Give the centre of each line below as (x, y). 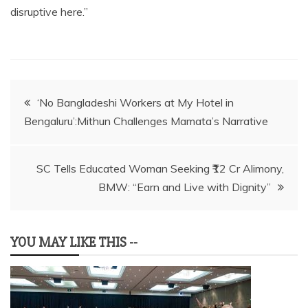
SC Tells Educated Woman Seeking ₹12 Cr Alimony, (160, 168)
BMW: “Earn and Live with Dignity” (185, 187)
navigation (57, 134)
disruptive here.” (49, 12)
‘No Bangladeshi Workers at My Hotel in (135, 102)
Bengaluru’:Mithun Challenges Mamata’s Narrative (146, 121)
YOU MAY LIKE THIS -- (74, 242)
